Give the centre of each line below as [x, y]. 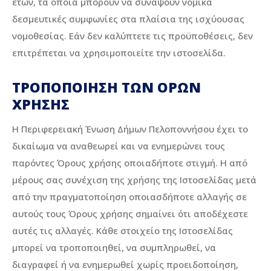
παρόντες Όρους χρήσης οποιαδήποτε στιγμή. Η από [130, 162]
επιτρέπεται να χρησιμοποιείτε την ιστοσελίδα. [119, 53]
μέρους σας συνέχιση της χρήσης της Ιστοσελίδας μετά [134, 179]
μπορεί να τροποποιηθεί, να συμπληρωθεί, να [114, 247]
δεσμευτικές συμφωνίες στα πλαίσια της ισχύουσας [128, 19]
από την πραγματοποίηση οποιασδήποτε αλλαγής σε [129, 196]
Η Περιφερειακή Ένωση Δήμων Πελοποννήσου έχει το [130, 129]
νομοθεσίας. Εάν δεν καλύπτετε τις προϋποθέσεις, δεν [132, 36]
